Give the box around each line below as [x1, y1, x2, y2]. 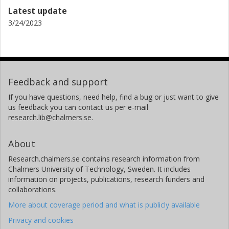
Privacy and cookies [8, 215, 74, 225]
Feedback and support [8, 76, 108, 88]
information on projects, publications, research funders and [8, 174, 204, 185]
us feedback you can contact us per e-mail [8, 102, 148, 112]
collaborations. [8, 185, 57, 195]
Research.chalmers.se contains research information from [8, 154, 200, 164]
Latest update [8, 5, 67, 17]
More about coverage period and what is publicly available [8, 200, 200, 210]
